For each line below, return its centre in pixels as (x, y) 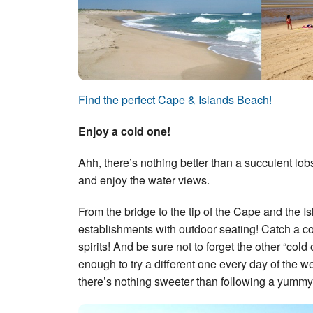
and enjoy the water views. (144, 180)
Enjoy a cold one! (124, 131)
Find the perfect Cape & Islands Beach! (175, 100)
